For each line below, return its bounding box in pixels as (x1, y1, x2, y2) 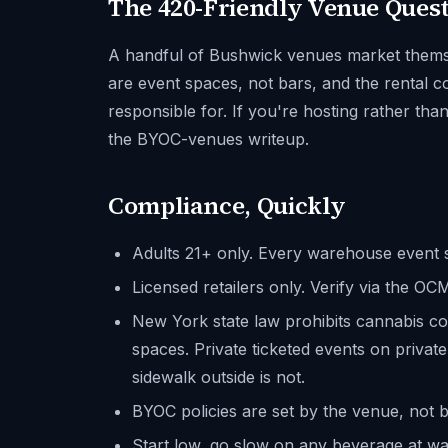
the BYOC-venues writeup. (108, 129, 309, 149)
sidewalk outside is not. (132, 367, 305, 387)
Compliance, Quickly (108, 189, 346, 222)
